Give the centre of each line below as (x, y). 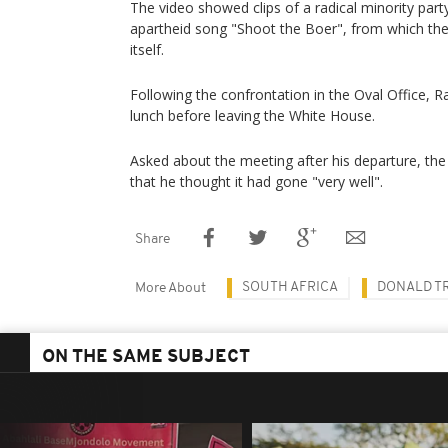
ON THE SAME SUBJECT (146, 357)
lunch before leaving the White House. (252, 115)
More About (170, 288)
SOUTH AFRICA (290, 287)
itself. (147, 49)
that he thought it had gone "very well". (256, 181)
